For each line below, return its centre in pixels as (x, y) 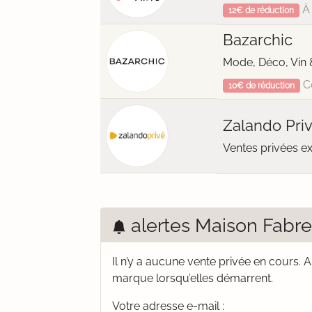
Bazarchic (258, 40)
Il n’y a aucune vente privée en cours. (208, 262)
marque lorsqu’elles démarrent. (193, 278)
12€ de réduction (261, 10)
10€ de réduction (261, 86)
